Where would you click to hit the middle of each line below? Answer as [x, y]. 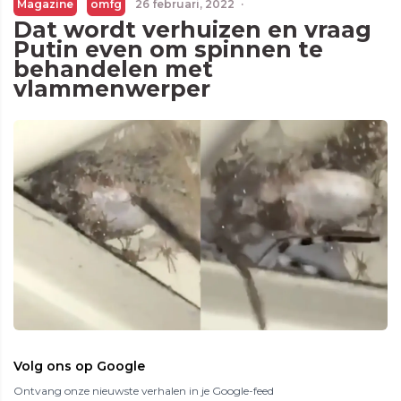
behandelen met [113, 69]
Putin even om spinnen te [168, 49]
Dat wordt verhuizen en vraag [192, 30]
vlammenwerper [112, 89]
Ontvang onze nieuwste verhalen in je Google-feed [144, 391]
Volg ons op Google [79, 367]
